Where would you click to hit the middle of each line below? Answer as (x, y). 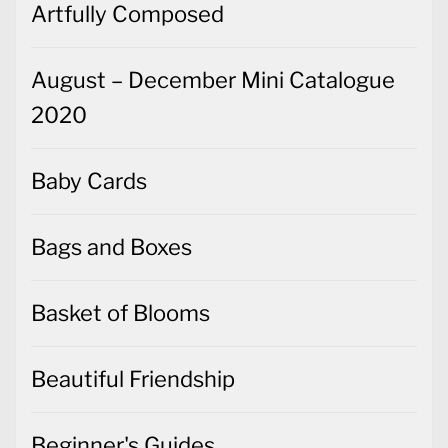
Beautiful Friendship (133, 379)
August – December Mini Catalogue (213, 80)
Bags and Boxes (111, 247)
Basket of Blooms (120, 313)
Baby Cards (89, 181)
